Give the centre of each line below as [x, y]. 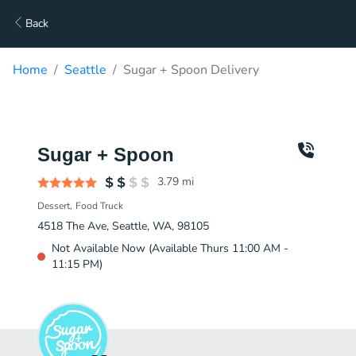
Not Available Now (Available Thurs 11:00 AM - [170, 248]
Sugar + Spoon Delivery [191, 70]
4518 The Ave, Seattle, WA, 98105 [123, 226]
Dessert [54, 206]
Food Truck [99, 206]
